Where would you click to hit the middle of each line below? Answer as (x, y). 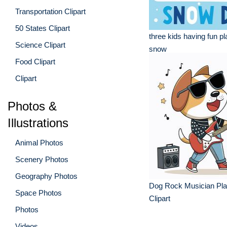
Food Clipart (35, 61)
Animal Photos (39, 142)
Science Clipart (40, 45)
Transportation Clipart (50, 11)
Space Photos (39, 193)
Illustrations (38, 123)
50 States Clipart (43, 28)
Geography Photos (46, 176)
